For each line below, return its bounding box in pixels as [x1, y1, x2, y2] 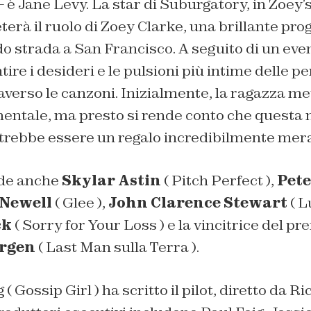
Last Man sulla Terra [45, 237, 189, 256]
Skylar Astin [61, 171, 164, 190]
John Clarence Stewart [108, 193, 287, 212]
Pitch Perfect [171, 171, 263, 190]
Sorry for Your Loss [22, 215, 157, 234]
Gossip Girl [14, 280, 92, 299]
